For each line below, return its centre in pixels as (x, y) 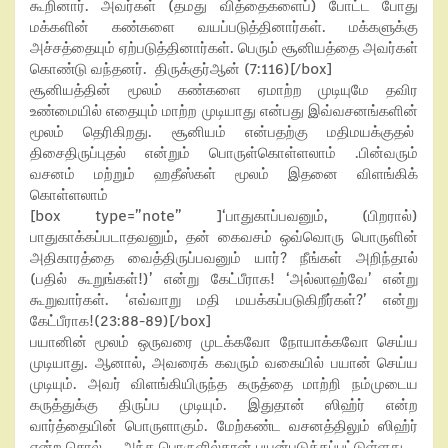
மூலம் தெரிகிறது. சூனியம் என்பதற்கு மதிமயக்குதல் (224, 132)
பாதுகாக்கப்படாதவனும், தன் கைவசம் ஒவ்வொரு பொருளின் (224, 237)
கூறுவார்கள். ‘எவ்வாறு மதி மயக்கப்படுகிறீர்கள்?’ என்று (224, 300)
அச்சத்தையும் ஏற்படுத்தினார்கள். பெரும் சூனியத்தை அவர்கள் (224, 48)
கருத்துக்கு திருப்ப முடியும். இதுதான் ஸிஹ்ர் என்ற (224, 405)
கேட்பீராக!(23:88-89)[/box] (120, 321)
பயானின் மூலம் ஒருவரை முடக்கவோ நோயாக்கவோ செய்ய (224, 342)
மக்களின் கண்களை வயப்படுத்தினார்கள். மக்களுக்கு (224, 27)
